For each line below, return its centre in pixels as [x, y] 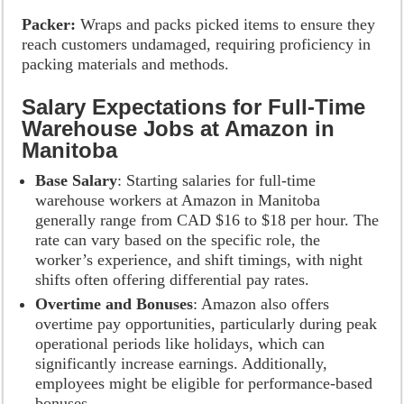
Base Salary [77, 180]
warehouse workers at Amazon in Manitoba [178, 200]
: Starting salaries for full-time [217, 180]
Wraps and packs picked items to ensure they [226, 24]
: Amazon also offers [262, 304]
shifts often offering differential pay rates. [173, 280]
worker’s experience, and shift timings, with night [199, 260]
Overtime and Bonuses [115, 304]
